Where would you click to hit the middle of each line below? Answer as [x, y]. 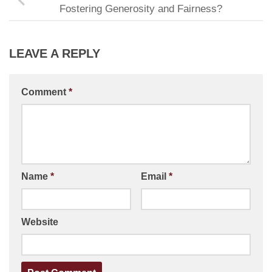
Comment [45, 92]
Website [40, 222]
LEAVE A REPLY [55, 54]
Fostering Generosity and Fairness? [141, 8]
